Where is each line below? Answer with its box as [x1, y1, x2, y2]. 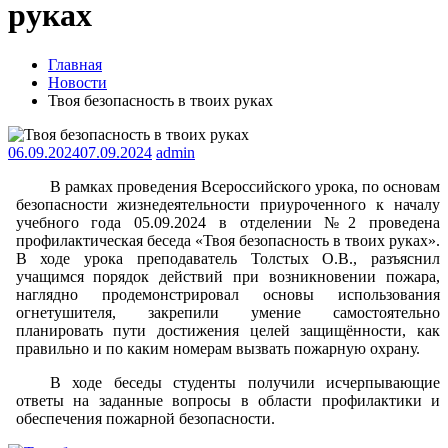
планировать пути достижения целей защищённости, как [15, 321, 440, 339]
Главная [48, 55, 102, 73]
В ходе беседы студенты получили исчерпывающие [49, 373, 440, 391]
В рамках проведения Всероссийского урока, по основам [49, 177, 440, 195]
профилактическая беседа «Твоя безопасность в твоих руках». [15, 231, 440, 249]
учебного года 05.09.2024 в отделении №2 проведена [15, 213, 440, 231]
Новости [48, 73, 107, 91]
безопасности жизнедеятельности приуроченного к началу [15, 195, 440, 213]
